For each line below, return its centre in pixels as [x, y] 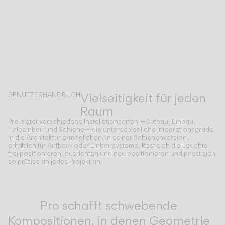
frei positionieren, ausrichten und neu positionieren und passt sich [112, 153]
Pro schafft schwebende [109, 205]
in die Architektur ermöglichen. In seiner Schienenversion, [98, 137]
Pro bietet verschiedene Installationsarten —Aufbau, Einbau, [102, 121]
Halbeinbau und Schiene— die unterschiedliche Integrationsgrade [111, 129]
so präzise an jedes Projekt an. [55, 161]
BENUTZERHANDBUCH [44, 95]
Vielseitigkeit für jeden [143, 98]
